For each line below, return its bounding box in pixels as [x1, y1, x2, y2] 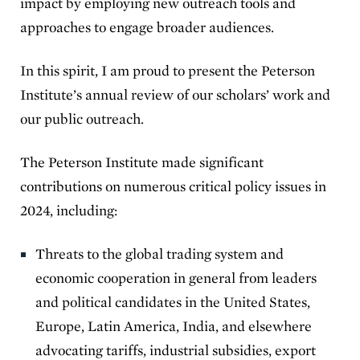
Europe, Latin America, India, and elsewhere [35, 317, 313, 334]
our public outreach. [20, 109, 155, 127]
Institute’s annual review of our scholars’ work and [20, 85, 330, 103]
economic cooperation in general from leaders [35, 268, 317, 286]
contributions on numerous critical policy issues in [20, 177, 326, 194]
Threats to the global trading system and [35, 244, 284, 262]
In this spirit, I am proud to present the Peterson [20, 61, 315, 79]
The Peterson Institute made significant [20, 153, 264, 170]
